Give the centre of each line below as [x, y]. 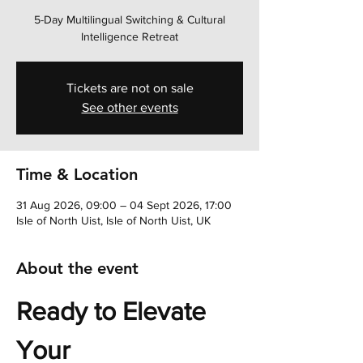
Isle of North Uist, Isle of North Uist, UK [113, 220]
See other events [130, 107]
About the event [77, 268]
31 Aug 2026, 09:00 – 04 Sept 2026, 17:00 [124, 205]
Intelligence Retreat [130, 36]
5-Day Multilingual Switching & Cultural [130, 19]
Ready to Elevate [114, 311]
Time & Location [77, 174]
